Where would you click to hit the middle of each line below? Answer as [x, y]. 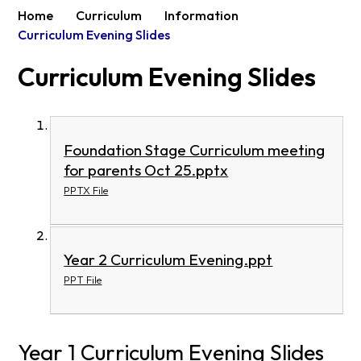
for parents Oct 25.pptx [146, 170]
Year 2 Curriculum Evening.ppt [168, 260]
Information [202, 16]
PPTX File [86, 190]
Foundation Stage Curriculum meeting [195, 149]
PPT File [83, 280]
